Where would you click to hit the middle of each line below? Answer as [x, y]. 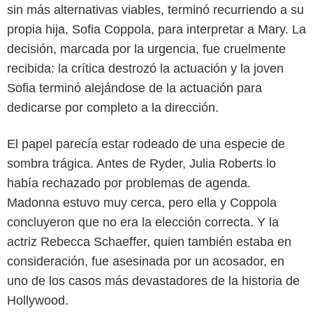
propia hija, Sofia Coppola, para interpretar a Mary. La [156, 30]
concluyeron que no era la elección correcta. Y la [143, 223]
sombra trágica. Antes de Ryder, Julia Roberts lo [141, 164]
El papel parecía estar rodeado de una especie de [146, 144]
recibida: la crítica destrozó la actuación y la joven [145, 69]
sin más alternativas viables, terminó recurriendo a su [155, 10]
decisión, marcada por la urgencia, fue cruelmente [146, 49]
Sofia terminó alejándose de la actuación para [134, 88]
